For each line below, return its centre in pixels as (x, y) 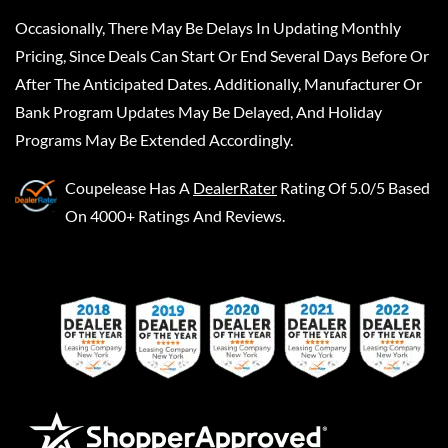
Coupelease (105, 187)
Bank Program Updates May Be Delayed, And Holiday (198, 111)
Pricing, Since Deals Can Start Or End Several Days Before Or (222, 55)
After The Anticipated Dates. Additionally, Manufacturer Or (218, 83)
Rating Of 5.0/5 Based (355, 187)
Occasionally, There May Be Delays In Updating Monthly (208, 27)
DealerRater (235, 187)
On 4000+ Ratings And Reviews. (175, 215)
